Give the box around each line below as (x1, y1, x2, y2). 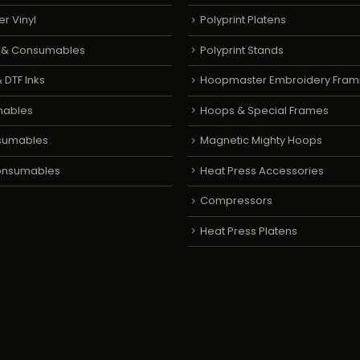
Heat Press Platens (200, 223, 297, 239)
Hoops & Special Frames (200, 102, 329, 118)
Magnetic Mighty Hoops (200, 133, 322, 149)
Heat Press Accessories (200, 162, 324, 178)
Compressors (200, 193, 272, 209)
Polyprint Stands (200, 42, 284, 58)
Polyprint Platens (200, 12, 286, 28)
